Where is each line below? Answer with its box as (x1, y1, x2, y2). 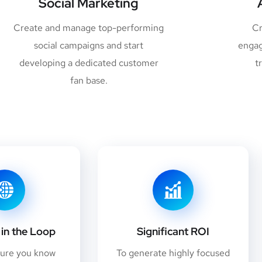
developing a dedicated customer (19, 56, 158, 69)
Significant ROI (136, 224, 209, 238)
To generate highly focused (116, 246, 230, 259)
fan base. (70, 74, 108, 87)
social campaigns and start (34, 39, 144, 51)
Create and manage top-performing (13, 21, 164, 34)
